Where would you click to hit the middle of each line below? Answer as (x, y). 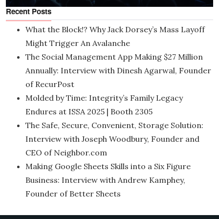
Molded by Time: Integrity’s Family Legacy (104, 98)
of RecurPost (50, 84)
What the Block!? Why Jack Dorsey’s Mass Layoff (115, 30)
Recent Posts (29, 11)
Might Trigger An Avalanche (78, 43)
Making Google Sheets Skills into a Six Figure (108, 166)
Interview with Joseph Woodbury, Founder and (112, 139)
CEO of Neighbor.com (66, 153)
